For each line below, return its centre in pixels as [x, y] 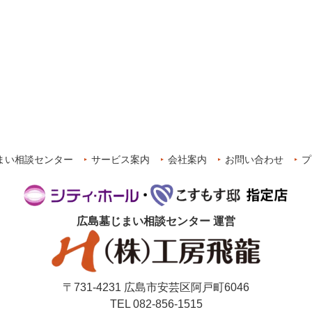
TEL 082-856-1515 [156, 304]
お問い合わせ [254, 160]
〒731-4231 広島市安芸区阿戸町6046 [156, 287]
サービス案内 [120, 160]
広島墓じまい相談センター [143, 221]
